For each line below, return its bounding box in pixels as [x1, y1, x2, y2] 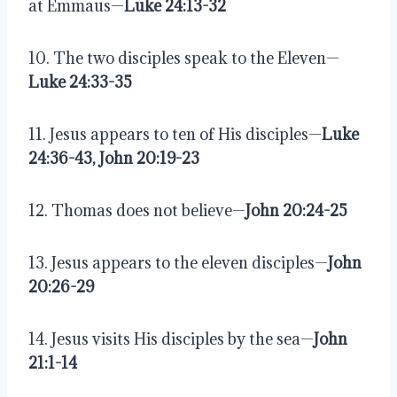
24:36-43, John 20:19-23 [28, 147, 199, 168]
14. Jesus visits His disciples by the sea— [28, 328, 314, 349]
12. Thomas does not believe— [28, 199, 245, 221]
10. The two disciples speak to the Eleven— [28, 47, 339, 68]
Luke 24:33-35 [28, 71, 132, 92]
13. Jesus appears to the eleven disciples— [28, 252, 328, 273]
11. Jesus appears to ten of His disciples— [28, 123, 322, 144]
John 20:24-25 [245, 199, 347, 221]
